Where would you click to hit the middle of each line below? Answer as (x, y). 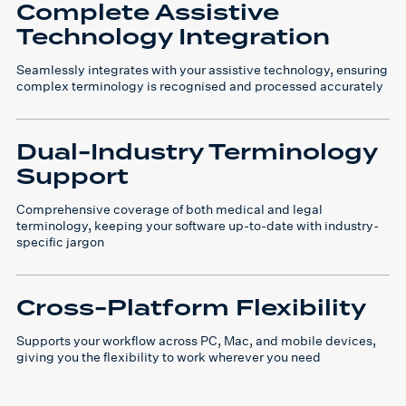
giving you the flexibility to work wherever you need (169, 356)
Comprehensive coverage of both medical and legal (169, 208)
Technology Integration (173, 37)
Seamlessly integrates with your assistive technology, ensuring (202, 69)
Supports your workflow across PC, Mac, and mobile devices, (196, 340)
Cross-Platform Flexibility (191, 308)
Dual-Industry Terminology (197, 152)
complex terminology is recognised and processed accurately (200, 85)
